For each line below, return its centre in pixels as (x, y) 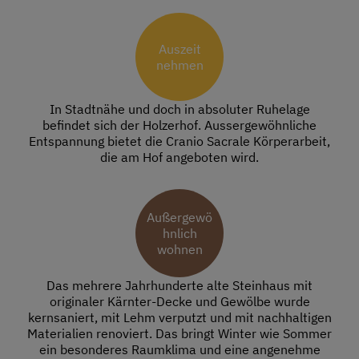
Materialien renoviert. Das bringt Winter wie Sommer (179, 334)
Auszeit (179, 49)
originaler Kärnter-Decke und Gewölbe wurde (179, 302)
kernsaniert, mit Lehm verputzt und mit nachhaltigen (179, 318)
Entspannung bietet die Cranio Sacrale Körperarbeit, (179, 141)
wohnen (179, 250)
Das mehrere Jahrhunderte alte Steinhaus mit (179, 286)
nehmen (179, 65)
